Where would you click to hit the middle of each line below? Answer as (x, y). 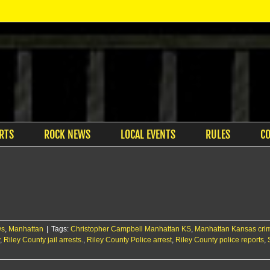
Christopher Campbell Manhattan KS (131, 229)
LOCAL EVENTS (148, 134)
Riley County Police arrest (129, 240)
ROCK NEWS (67, 134)
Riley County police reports (220, 240)
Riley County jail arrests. (43, 240)
